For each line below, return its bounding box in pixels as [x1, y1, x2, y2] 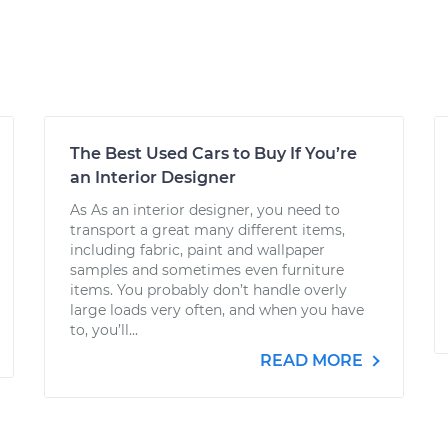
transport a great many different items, [70, 221, 345, 239]
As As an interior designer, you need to [70, 201, 340, 219]
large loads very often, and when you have [70, 301, 364, 319]
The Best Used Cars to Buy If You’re [70, 144, 357, 163]
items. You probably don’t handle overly [70, 281, 347, 299]
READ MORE [260, 351, 367, 370]
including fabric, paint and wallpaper [70, 241, 325, 259]
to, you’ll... [70, 321, 138, 339]
